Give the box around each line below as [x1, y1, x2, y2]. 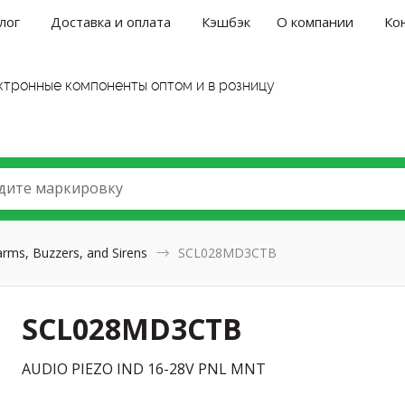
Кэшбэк [202, 12, 251, 31]
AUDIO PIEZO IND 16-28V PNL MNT [22, 358, 267, 379]
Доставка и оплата [51, 12, 172, 31]
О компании [277, 12, 354, 31]
